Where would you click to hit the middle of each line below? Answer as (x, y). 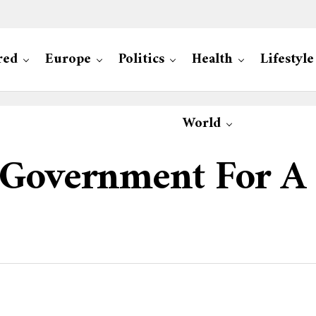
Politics (141, 60)
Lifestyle (287, 60)
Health (212, 60)
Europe (68, 60)
